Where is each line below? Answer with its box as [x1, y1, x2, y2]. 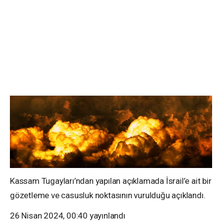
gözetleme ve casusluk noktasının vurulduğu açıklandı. [10, 190, 208, 201]
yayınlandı [88, 211, 125, 221]
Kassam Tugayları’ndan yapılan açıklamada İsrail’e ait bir [10, 176, 212, 186]
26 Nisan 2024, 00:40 [10, 211, 88, 221]
